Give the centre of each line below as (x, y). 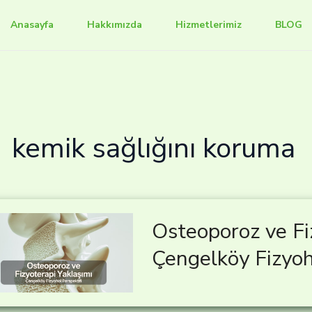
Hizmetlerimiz (208, 25)
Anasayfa (32, 25)
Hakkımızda (114, 25)
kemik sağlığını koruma (154, 148)
